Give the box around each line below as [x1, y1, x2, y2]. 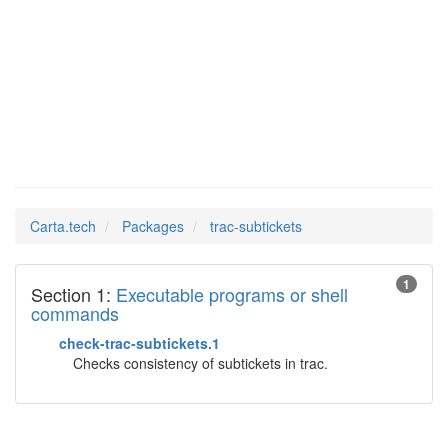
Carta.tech [30, 216, 96, 236]
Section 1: [31, 281, 116, 307]
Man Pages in [15, 99, 183, 127]
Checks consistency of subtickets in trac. [73, 353, 328, 373]
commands [31, 300, 119, 326]
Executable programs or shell [116, 281, 348, 307]
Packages [122, 216, 184, 236]
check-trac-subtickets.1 [59, 333, 220, 353]
